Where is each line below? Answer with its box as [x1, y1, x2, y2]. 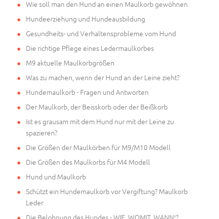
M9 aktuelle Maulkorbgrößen [26, 58, 114, 68]
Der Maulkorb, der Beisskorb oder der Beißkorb [26, 102, 168, 112]
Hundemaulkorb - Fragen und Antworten [26, 87, 149, 97]
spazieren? [26, 128, 57, 138]
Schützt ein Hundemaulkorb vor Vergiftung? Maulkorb [26, 186, 188, 197]
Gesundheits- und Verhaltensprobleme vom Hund [26, 28, 176, 39]
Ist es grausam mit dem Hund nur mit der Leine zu [26, 116, 174, 127]
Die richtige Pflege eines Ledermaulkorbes [26, 43, 154, 53]
